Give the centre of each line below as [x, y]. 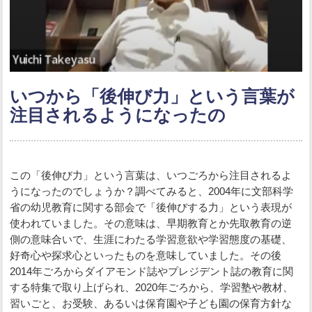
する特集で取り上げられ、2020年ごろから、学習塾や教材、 [152, 288]
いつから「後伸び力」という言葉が [153, 97]
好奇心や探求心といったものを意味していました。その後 [146, 256]
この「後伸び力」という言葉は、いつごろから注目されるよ [151, 175]
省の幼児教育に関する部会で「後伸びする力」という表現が [151, 208]
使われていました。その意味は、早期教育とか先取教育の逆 [151, 224]
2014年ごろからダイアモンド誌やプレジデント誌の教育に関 [152, 272]
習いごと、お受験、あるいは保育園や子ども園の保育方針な [151, 304]
